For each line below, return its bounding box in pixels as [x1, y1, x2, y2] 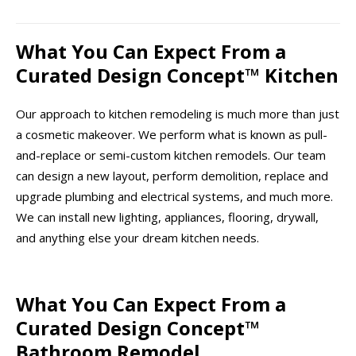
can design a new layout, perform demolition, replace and [16, 168, 328, 184]
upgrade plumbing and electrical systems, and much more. [16, 188, 333, 205]
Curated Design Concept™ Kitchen [16, 61, 339, 88]
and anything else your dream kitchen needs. [16, 230, 259, 246]
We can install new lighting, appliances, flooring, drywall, [16, 209, 319, 226]
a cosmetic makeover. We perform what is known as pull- [16, 126, 327, 143]
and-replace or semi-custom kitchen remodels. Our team [16, 147, 326, 164]
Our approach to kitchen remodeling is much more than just [16, 106, 339, 122]
